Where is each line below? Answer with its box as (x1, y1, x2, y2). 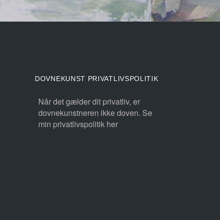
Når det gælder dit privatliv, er (38, 95, 140, 107)
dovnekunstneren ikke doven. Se (38, 107, 152, 118)
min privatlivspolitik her (38, 118, 118, 130)
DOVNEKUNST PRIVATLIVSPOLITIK (35, 74, 159, 82)
